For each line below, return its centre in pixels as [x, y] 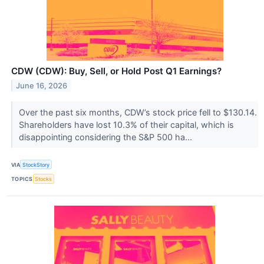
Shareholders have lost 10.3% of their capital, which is [126, 125]
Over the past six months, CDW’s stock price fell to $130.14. [138, 113]
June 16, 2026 [42, 86]
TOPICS [22, 179]
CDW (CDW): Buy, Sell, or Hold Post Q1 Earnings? [116, 71]
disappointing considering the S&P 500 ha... [106, 137]
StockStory [36, 164]
